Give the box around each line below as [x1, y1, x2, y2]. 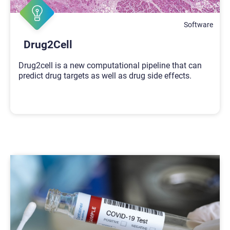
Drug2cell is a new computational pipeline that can [18, 60, 202, 70]
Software [184, 20, 214, 29]
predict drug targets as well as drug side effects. [18, 70, 191, 81]
